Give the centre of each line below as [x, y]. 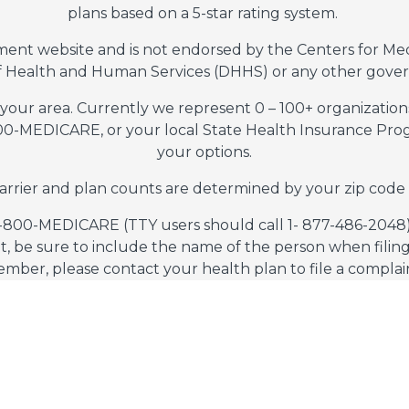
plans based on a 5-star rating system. [203, 13]
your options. [204, 152]
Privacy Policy [230, 374]
